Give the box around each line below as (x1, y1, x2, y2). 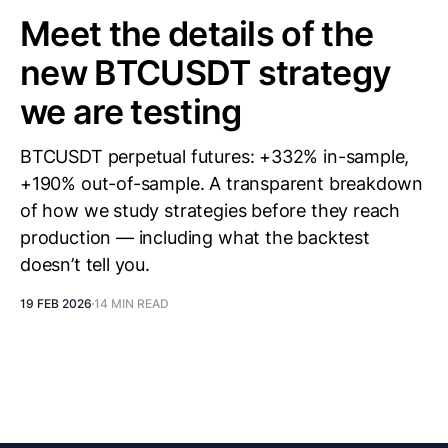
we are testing (20, 91, 242, 132)
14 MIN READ (94, 296, 169, 311)
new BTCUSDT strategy (20, 52, 392, 93)
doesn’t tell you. (20, 254, 150, 275)
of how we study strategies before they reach (20, 200, 401, 221)
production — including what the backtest (20, 227, 370, 248)
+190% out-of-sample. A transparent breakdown (20, 173, 424, 194)
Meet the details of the (20, 13, 374, 54)
